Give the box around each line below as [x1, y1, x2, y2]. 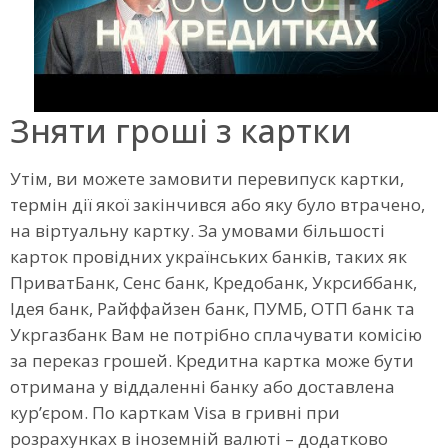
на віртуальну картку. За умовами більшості [10, 218, 385, 242]
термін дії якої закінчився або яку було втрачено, [10, 192, 425, 216]
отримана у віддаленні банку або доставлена [10, 374, 395, 398]
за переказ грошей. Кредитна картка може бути [10, 348, 414, 372]
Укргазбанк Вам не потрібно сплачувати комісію [10, 322, 422, 346]
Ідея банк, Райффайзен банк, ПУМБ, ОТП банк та [10, 296, 415, 320]
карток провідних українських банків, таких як [10, 244, 407, 268]
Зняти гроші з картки [10, 108, 352, 152]
